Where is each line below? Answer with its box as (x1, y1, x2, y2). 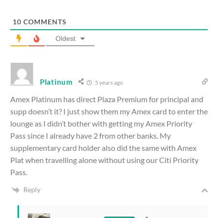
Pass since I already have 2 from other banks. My (10, 130, 171, 140)
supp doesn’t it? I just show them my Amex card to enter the (10, 106, 208, 116)
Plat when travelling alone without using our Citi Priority (10, 155, 199, 164)
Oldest (55, 34, 75, 42)
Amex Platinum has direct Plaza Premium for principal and (10, 94, 203, 104)
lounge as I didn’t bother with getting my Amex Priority (10, 118, 192, 128)
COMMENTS (21, 17, 67, 26)
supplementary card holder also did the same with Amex (10, 143, 197, 152)
